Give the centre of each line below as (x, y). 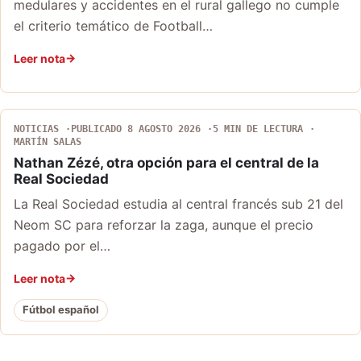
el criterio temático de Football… (113, 25)
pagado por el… (62, 245)
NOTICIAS (36, 129)
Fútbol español (61, 310)
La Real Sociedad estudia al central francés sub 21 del (178, 203)
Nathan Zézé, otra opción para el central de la (166, 162)
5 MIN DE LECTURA (258, 129)
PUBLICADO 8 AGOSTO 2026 (136, 129)
